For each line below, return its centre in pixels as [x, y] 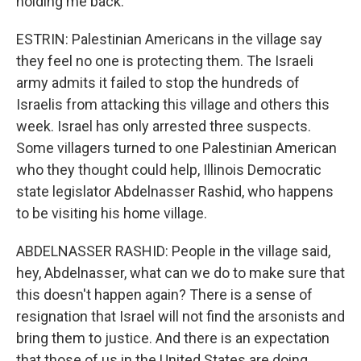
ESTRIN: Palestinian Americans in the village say [169, 39]
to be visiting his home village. [112, 213]
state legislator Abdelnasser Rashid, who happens [175, 191]
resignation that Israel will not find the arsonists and [180, 316]
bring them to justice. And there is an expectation [173, 338]
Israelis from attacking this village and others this [173, 104]
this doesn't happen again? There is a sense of [164, 295]
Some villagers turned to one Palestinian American [176, 148]
